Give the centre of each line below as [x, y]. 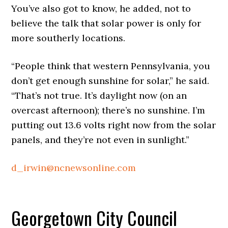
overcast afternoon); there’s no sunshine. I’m [108, 110]
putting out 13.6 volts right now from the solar [114, 125]
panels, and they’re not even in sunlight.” [101, 140]
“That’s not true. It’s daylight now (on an [99, 96]
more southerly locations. [68, 38]
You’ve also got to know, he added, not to [101, 9]
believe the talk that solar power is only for [106, 23]
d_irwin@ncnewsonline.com [74, 168]
